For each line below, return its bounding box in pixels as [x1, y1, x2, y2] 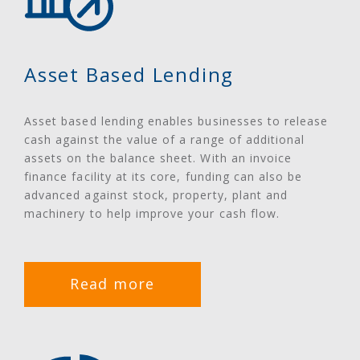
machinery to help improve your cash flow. [24, 205, 280, 221]
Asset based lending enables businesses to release [24, 112, 329, 129]
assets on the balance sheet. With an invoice [24, 149, 292, 166]
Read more [70, 273, 155, 293]
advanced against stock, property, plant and [24, 186, 288, 202]
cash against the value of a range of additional [24, 131, 305, 147]
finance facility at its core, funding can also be [24, 168, 303, 184]
